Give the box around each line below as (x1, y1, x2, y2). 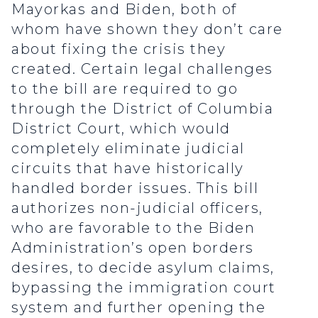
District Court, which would (11, 120, 231, 138)
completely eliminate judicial (11, 140, 245, 158)
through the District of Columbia (11, 100, 273, 118)
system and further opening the (11, 299, 265, 317)
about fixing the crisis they (11, 40, 226, 58)
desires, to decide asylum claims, (11, 259, 275, 277)
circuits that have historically (11, 160, 244, 177)
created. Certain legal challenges (11, 60, 273, 78)
